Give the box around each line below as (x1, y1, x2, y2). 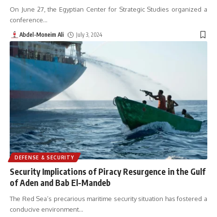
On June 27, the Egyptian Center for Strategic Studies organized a (10, 5, 207, 13)
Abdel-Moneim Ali (19, 31, 64, 38)
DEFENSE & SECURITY (15, 155, 74, 161)
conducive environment (10, 205, 79, 214)
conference (10, 15, 43, 24)
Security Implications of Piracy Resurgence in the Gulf (10, 166, 205, 177)
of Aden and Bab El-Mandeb (10, 177, 110, 188)
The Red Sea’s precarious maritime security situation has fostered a (10, 195, 207, 203)
